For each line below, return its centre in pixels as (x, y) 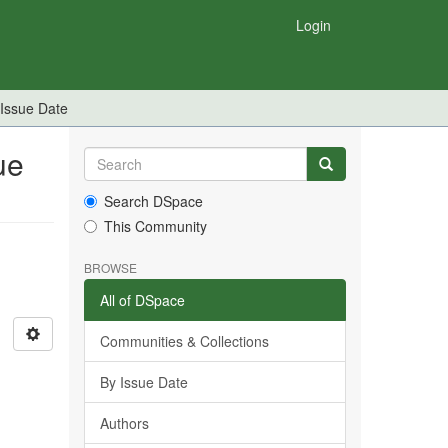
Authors (124, 423)
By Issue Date (143, 382)
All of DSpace (142, 300)
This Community (155, 226)
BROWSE (110, 267)
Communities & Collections (184, 341)
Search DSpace (153, 201)
